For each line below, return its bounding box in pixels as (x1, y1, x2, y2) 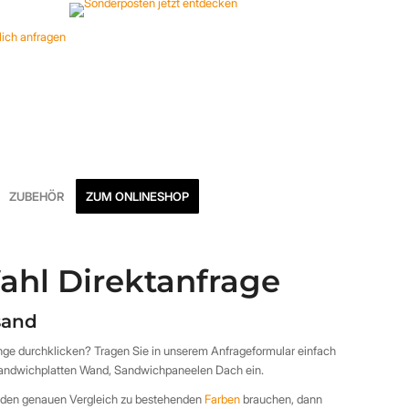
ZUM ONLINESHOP (86, 189, 189, 204)
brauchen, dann (240, 392, 323, 407)
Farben (204, 392, 241, 407)
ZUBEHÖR (9, 189, 64, 204)
